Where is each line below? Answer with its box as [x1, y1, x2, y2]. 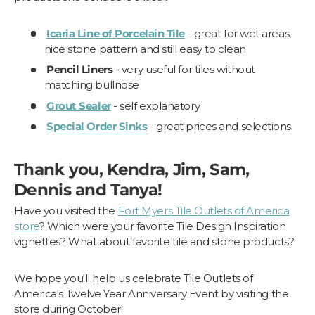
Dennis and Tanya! [14, 179, 162, 200]
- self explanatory [110, 98, 200, 112]
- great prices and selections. [147, 120, 293, 134]
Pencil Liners [46, 63, 113, 77]
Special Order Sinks [46, 120, 148, 134]
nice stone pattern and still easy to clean [44, 41, 246, 56]
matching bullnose [44, 78, 139, 92]
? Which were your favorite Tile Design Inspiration [39, 219, 286, 233]
